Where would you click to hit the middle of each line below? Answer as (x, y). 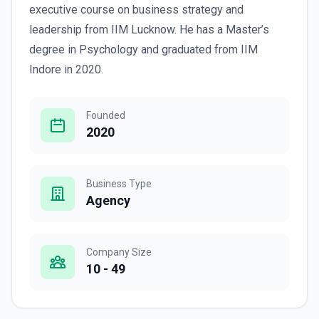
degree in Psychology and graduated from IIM (143, 49)
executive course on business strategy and (136, 10)
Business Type (119, 184)
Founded (106, 115)
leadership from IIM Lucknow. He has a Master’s (149, 30)
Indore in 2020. (66, 69)
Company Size (119, 252)
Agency (108, 200)
